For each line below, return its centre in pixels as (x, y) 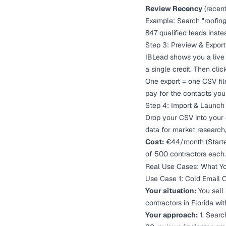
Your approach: (172, 215)
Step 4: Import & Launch (185, 105)
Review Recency (174, 9)
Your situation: (171, 191)
